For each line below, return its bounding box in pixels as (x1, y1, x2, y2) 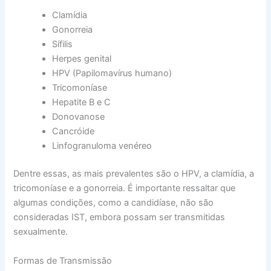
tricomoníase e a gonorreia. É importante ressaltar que (13, 183, 236, 194)
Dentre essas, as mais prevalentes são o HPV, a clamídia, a (13, 168, 255, 180)
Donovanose (52, 111, 105, 123)
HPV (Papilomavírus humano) (52, 68, 172, 79)
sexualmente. (13, 226, 68, 238)
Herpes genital (52, 53, 112, 65)
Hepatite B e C (52, 97, 111, 108)
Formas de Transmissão (13, 255, 113, 266)
